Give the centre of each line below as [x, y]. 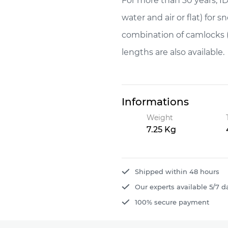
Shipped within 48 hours [177, 172]
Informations [155, 102]
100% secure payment [172, 202]
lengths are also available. [173, 52]
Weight [160, 118]
